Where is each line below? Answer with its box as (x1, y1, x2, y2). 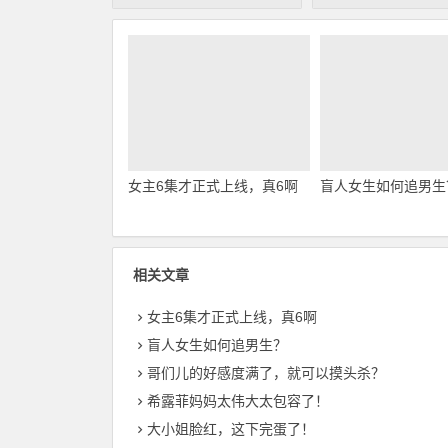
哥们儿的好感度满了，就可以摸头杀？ (147, 365, 385, 382)
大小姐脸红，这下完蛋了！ (147, 421, 315, 438)
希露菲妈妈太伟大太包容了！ (147, 393, 329, 410)
